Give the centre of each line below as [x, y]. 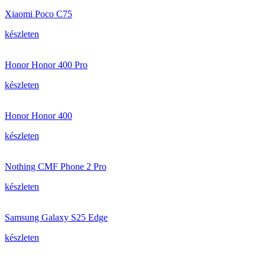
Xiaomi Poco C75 [38, 14]
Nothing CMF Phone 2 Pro [56, 167]
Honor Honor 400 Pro [46, 65]
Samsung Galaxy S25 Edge [56, 217]
